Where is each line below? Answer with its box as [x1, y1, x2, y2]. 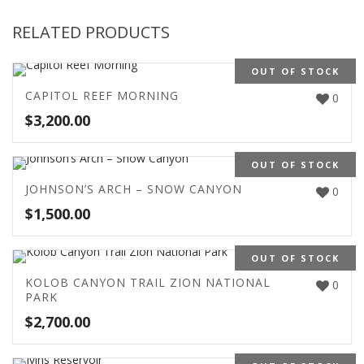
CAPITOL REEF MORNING [25, 87, 179, 103]
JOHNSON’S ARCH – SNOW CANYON [25, 180, 242, 197]
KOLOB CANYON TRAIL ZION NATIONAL [25, 274, 271, 290]
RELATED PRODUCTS [12, 20, 170, 43]
